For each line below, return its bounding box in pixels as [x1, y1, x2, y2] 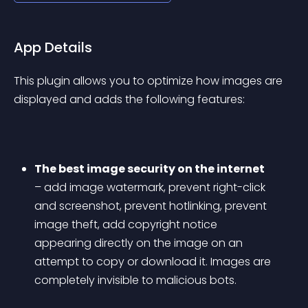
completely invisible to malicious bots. [34, 272, 236, 288]
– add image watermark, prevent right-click [34, 179, 268, 195]
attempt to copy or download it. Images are [34, 254, 274, 269]
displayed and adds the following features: [14, 91, 245, 107]
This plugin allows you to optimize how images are [14, 73, 285, 89]
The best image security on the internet [34, 161, 265, 177]
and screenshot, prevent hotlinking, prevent [34, 198, 269, 214]
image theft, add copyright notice [34, 217, 220, 232]
